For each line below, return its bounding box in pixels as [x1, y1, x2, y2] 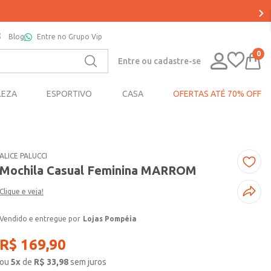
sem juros [70, 257, 107, 267]
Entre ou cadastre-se [118, 56, 201, 66]
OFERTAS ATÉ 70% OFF [172, 89, 261, 99]
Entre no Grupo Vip [37, 33, 102, 41]
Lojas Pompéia [83, 215, 137, 223]
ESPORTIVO [47, 89, 93, 99]
